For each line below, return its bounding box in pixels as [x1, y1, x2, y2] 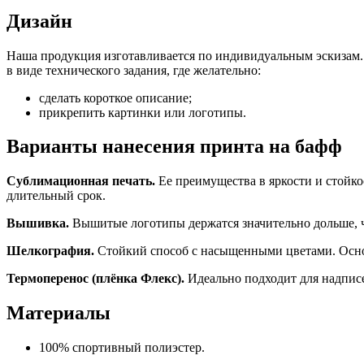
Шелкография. [6, 244, 97, 258]
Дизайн [6, 10, 72, 32]
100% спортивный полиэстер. [39, 340, 205, 355]
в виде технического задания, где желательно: [6, 63, 261, 77]
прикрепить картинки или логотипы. [39, 105, 246, 119]
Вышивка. [6, 216, 72, 231]
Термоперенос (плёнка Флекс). [6, 271, 188, 286]
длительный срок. [6, 188, 106, 203]
